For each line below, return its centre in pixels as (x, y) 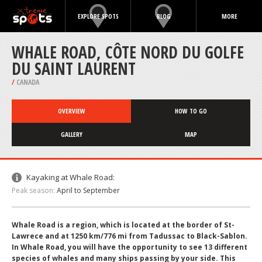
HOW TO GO (191, 111)
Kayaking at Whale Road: (70, 177)
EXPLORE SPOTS (98, 16)
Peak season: (33, 190)
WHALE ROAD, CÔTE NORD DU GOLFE (128, 52)
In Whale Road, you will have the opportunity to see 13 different (130, 247)
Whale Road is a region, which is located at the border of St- (123, 225)
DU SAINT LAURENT (74, 68)
